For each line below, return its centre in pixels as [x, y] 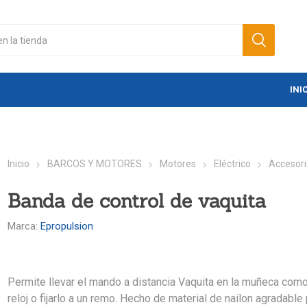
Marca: [23, 226]
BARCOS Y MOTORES [95, 164]
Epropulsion [67, 226]
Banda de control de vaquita [137, 201]
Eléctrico [233, 164]
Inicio [19, 164]
